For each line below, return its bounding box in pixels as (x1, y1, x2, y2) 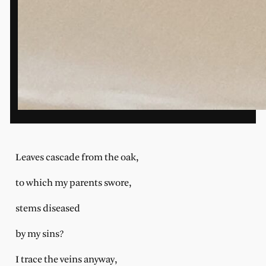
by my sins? (15, 229, 64, 239)
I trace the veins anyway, (15, 254, 119, 265)
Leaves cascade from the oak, (15, 153, 141, 163)
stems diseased (15, 203, 83, 214)
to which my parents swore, (15, 178, 134, 189)
